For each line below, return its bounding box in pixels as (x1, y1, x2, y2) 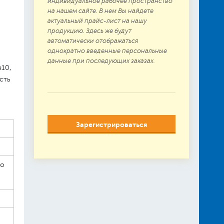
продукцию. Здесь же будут (47, 27, 131, 34)
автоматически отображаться (47, 37, 138, 44)
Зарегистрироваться (75, 120, 147, 128)
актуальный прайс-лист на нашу (47, 17, 147, 24)
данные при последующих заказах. (47, 57, 155, 64)
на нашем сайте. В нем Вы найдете (47, 7, 153, 14)
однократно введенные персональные (47, 47, 167, 54)
